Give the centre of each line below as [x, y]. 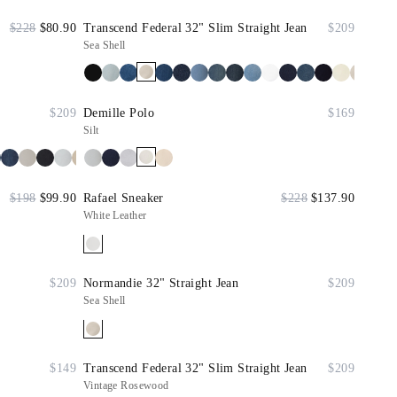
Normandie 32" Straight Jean [161, 283]
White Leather [115, 215]
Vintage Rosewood [126, 385]
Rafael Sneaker [124, 198]
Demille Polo [119, 113]
